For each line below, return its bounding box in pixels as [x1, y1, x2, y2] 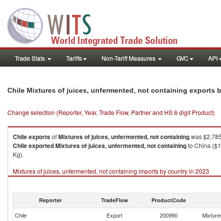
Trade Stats [15, 54, 46, 62]
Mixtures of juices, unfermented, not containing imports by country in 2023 [13, 167, 209, 175]
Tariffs [66, 54, 82, 62]
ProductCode [151, 196, 186, 204]
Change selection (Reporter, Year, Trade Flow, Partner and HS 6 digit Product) [7, 108, 215, 116]
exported [29, 141, 54, 150]
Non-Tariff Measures [102, 54, 157, 62]
